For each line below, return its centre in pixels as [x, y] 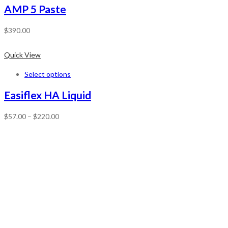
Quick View [22, 54]
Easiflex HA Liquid [48, 95]
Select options [48, 74]
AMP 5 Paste [35, 9]
